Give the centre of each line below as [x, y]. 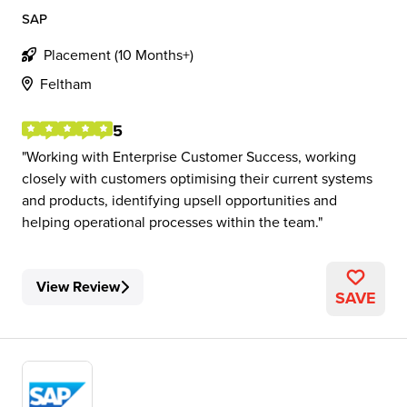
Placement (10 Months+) [119, 55]
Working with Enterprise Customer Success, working [191, 156]
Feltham [66, 84]
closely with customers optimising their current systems [197, 178]
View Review [78, 287]
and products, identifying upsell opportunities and [179, 200]
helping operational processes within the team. [170, 222]
